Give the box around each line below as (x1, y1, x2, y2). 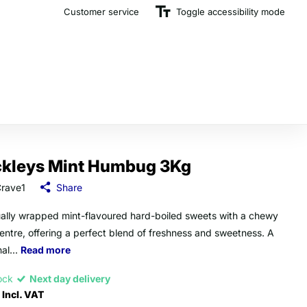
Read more (21, 243, 71, 256)
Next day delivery (27, 272, 114, 284)
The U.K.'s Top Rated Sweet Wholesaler (92, 5, 269, 17)
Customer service (64, 5, 139, 17)
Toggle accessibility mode (176, 5, 285, 17)
